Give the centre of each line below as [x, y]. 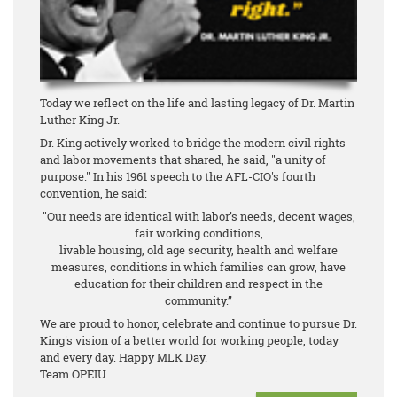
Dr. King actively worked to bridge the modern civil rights [193, 142]
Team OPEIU [74, 374]
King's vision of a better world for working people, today [189, 340]
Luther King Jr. [80, 119]
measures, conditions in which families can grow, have [198, 266]
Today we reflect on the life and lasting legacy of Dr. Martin [197, 102]
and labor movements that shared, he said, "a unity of [183, 159]
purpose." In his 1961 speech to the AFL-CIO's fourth [178, 176]
